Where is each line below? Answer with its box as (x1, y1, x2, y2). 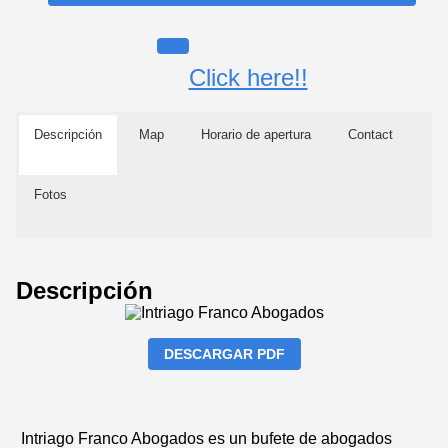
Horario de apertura (201, 126, 311, 142)
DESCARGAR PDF (163, 345, 285, 362)
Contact (348, 126, 393, 142)
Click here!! (188, 63, 308, 91)
